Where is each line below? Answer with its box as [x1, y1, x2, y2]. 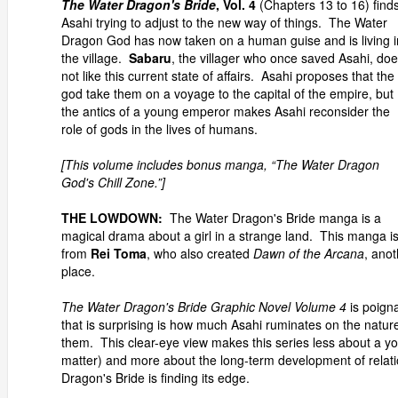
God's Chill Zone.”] [61, 173, 165, 191]
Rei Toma [91, 244, 147, 262]
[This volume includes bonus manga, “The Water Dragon [61, 155, 379, 173]
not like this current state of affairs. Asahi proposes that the [61, 67, 394, 84]
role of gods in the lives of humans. [61, 120, 258, 138]
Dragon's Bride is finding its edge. [61, 369, 250, 386]
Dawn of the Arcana [253, 244, 364, 262]
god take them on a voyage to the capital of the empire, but [61, 84, 394, 102]
